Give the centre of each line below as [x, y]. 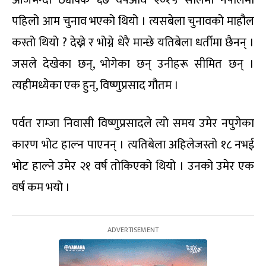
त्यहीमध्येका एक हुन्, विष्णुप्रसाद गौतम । [95, 86]
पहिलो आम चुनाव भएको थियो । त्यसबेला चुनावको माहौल [133, 22]
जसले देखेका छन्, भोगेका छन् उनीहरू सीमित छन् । [133, 64]
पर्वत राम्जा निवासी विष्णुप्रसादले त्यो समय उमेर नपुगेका [133, 124]
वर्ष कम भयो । [41, 188]
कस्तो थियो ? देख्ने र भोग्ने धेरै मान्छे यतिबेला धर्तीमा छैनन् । [133, 43]
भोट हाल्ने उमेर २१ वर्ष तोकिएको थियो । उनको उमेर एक [133, 167]
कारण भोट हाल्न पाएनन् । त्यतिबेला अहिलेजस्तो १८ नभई [133, 145]
